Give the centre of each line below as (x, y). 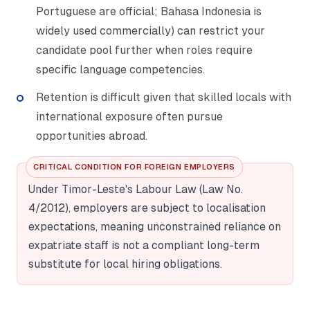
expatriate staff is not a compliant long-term (144, 246)
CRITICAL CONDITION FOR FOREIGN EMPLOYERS (134, 167)
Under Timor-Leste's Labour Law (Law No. (136, 190)
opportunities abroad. (92, 136)
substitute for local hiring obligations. (125, 264)
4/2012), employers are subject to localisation (147, 208)
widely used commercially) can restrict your (151, 31)
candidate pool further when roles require (144, 51)
